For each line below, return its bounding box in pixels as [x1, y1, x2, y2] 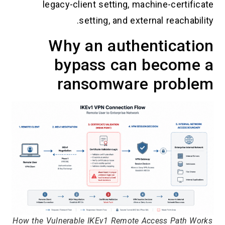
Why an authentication [48, 36, 214, 55]
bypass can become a [54, 55, 214, 74]
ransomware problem [57, 74, 214, 93]
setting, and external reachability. [79, 15, 214, 26]
